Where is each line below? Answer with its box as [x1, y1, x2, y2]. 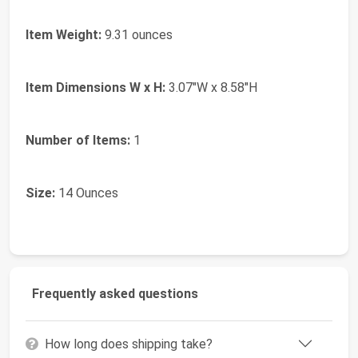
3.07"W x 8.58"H [165, 79, 257, 95]
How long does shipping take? [45, 336, 213, 352]
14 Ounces [55, 185, 118, 201]
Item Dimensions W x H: [26, 79, 165, 95]
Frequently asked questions [32, 285, 198, 301]
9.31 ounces [101, 26, 173, 42]
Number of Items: [26, 132, 130, 148]
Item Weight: [26, 26, 101, 42]
